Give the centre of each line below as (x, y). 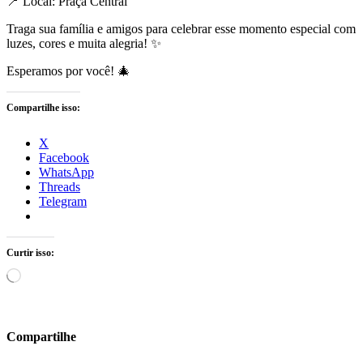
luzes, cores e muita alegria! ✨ (84, 44)
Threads (60, 187)
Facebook (64, 158)
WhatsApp (66, 173)
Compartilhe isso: (43, 108)
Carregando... (46, 273)
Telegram (63, 202)
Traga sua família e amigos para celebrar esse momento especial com (181, 29)
